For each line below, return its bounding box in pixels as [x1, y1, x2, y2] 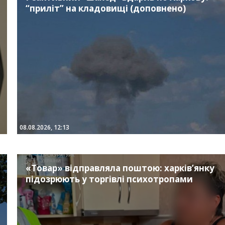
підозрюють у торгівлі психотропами [25, 173, 193, 185]
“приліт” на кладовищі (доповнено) [25, 3, 186, 15]
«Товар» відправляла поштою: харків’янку [25, 162, 214, 174]
